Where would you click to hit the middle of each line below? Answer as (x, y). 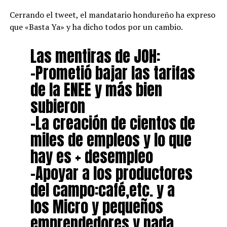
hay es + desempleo (91, 157)
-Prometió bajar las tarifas (112, 73)
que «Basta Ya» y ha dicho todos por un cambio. (96, 27)
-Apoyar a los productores (111, 174)
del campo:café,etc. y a (102, 190)
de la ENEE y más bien (96, 90)
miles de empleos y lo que (111, 140)
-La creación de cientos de (112, 123)
